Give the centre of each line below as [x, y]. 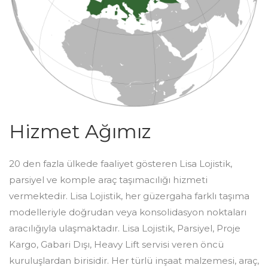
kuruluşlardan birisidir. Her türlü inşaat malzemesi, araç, [134, 261]
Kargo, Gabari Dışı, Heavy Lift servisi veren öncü [116, 244]
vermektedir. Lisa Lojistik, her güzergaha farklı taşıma [129, 196]
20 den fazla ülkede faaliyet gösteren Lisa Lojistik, [121, 164]
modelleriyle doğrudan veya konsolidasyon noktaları [128, 212]
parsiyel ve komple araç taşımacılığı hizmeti [108, 180]
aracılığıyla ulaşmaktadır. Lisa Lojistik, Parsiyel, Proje [125, 228]
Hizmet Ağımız [80, 131]
